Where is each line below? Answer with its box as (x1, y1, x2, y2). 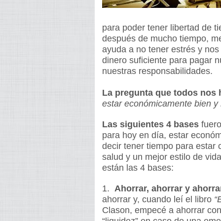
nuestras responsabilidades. (102, 66, 213, 76)
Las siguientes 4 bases (102, 119, 199, 129)
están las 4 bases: (102, 163, 174, 173)
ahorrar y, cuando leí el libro (102, 194, 214, 204)
